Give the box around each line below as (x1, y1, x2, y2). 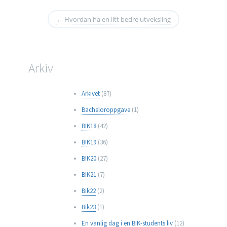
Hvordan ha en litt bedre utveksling (63, 15, 171, 24)
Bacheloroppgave (81, 105, 130, 115)
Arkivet (81, 89, 100, 98)
